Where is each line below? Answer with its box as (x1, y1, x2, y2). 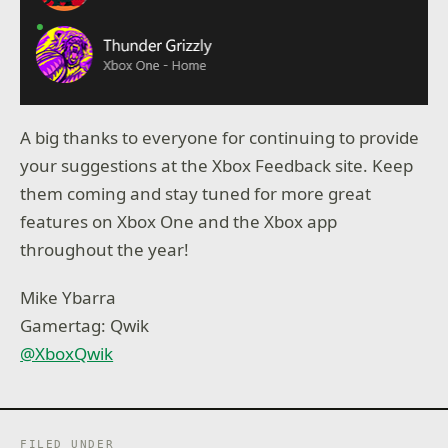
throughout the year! (20, 238, 190, 262)
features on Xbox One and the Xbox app (20, 210, 338, 234)
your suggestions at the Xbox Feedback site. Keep (20, 154, 414, 178)
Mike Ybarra (20, 285, 117, 309)
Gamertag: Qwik (20, 313, 150, 337)
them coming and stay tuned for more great (20, 182, 372, 206)
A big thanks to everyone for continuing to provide (20, 126, 420, 150)
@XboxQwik (20, 341, 114, 365)
